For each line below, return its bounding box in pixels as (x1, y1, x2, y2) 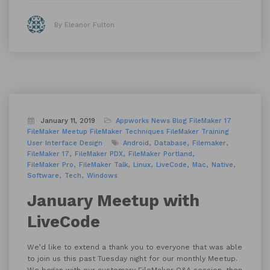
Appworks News (116, 117, 170, 125)
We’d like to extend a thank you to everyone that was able (27, 243, 242, 251)
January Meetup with (27, 191, 199, 210)
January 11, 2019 (40, 117, 95, 125)
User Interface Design (27, 139, 102, 147)
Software (27, 172, 59, 180)
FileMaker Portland (128, 150, 192, 158)
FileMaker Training (166, 128, 229, 136)
